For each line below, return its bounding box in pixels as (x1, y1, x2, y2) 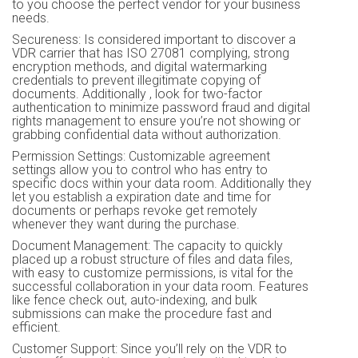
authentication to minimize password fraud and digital (12, 99, 310, 115)
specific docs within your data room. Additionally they (12, 175, 312, 191)
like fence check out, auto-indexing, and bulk (12, 292, 257, 308)
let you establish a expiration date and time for (12, 189, 271, 205)
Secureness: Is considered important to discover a (12, 31, 296, 47)
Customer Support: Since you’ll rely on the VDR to (12, 340, 287, 356)
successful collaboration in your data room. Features (12, 278, 308, 294)
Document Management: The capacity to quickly (12, 237, 283, 253)
